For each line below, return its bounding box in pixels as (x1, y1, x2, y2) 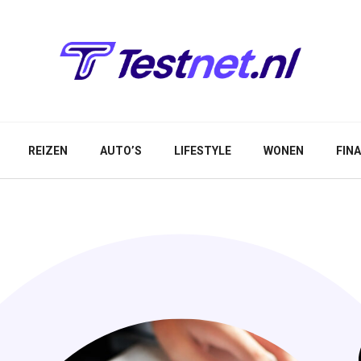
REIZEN (28, 143, 68, 157)
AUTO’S (100, 143, 142, 157)
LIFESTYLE (174, 143, 231, 157)
